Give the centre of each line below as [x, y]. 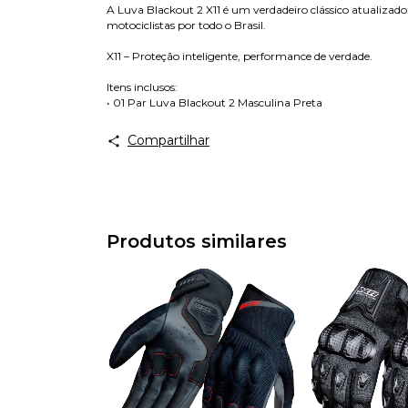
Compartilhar [168, 141]
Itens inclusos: [142, 87]
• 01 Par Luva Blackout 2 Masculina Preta [214, 103]
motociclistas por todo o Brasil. [186, 25]
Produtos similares [197, 242]
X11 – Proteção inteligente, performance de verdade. [240, 56]
